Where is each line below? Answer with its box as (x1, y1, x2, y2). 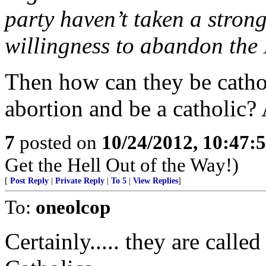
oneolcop (36, 196, 110, 218)
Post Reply (10, 176, 49, 185)
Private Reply (55, 176, 104, 185)
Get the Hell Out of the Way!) (5, 154, 239, 176)
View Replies (133, 176, 178, 185)
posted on (15, 131, 102, 153)
